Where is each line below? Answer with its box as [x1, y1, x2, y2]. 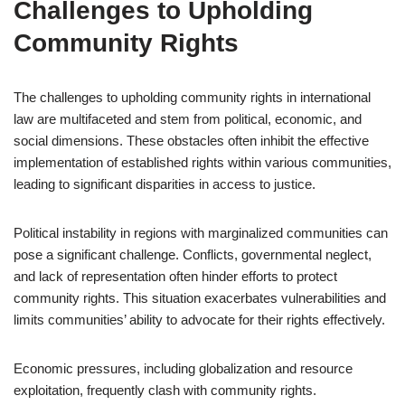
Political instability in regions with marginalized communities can [14, 225, 388, 240]
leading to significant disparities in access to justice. [14, 176, 316, 192]
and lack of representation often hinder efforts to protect [14, 268, 337, 284]
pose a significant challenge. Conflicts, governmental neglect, [14, 247, 372, 262]
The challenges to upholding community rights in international [14, 89, 371, 105]
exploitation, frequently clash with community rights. [14, 382, 316, 398]
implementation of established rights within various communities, [14, 155, 391, 170]
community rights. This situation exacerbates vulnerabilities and [14, 290, 386, 306]
